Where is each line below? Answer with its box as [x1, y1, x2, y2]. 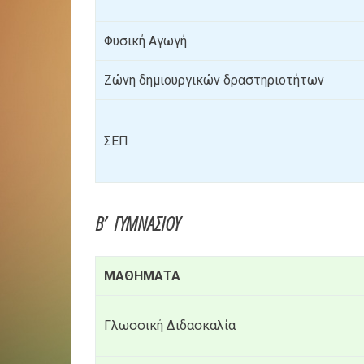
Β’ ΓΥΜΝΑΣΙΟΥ [95, 210, 180, 237]
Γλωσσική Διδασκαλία [104, 318, 236, 334]
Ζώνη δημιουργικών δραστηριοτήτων [104, 72, 324, 89]
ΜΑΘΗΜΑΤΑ [104, 268, 180, 284]
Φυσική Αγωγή [104, 33, 187, 50]
